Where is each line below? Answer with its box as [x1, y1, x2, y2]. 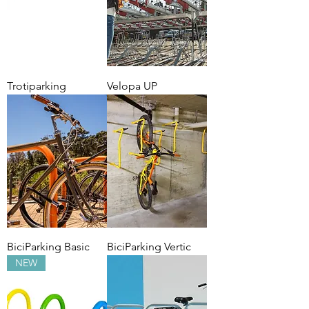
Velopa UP [107, 79, 157, 92]
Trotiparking [7, 79, 66, 92]
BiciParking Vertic [107, 239, 191, 253]
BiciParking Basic [7, 239, 90, 253]
